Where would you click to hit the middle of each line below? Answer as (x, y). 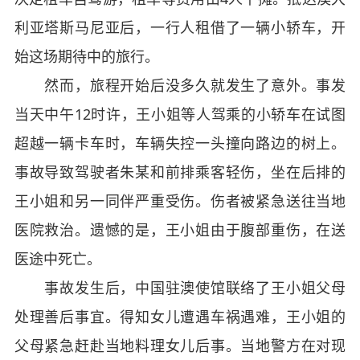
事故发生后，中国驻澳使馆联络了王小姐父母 (180, 287)
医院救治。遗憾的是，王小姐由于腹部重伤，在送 (180, 229)
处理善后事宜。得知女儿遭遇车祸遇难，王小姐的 (180, 316)
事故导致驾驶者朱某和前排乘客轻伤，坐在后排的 (180, 172)
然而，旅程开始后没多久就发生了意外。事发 (180, 85)
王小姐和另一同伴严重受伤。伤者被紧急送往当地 (180, 200)
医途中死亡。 (57, 258)
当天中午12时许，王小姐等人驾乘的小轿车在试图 (180, 114)
